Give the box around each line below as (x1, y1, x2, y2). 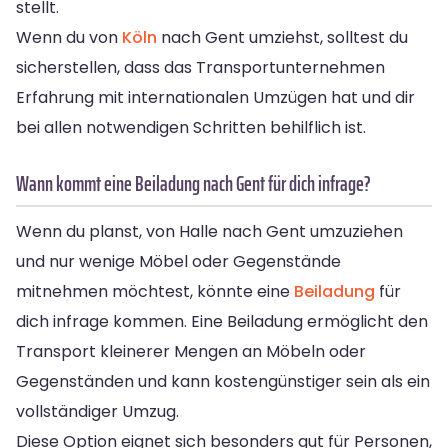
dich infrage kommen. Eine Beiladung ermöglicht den (16, 309, 428, 333)
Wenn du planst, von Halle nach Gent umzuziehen (16, 219, 403, 243)
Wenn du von (16, 25, 122, 49)
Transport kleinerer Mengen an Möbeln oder (16, 339, 366, 363)
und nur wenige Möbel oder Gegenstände (16, 249, 341, 273)
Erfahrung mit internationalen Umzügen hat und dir (16, 85, 415, 109)
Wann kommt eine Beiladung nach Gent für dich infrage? (16, 166, 371, 200)
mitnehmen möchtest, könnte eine (16, 279, 294, 303)
